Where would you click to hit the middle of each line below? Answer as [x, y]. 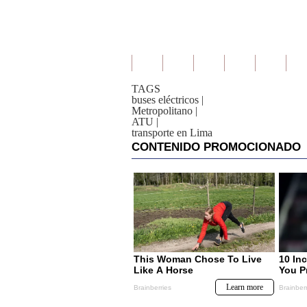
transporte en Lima [172, 133]
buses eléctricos [165, 100]
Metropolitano [162, 111]
